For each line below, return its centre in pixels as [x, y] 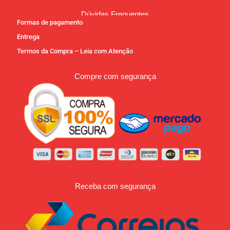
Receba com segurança [115, 186]
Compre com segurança [115, 76]
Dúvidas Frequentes [115, 14]
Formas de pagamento [50, 22]
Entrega [28, 36]
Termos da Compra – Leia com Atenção [75, 51]
